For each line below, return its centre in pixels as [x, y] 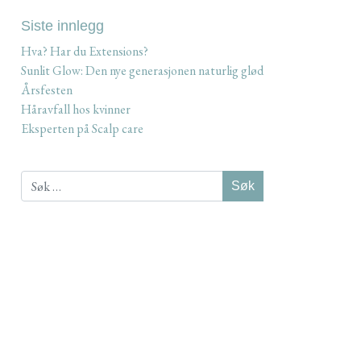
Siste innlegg [63, 25]
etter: [35, 199]
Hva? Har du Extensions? [85, 52]
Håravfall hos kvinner [76, 110]
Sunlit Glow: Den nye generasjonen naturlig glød [143, 71]
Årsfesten [47, 90]
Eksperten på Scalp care [83, 129]
